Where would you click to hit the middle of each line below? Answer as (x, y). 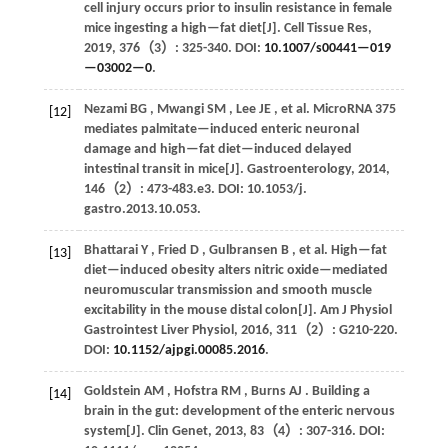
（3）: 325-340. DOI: (201, 48)
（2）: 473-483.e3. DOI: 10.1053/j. (205, 189)
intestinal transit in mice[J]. (165, 169)
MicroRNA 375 (352, 109)
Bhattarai (110, 250)
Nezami (105, 109)
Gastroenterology (298, 169)
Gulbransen (243, 250)
